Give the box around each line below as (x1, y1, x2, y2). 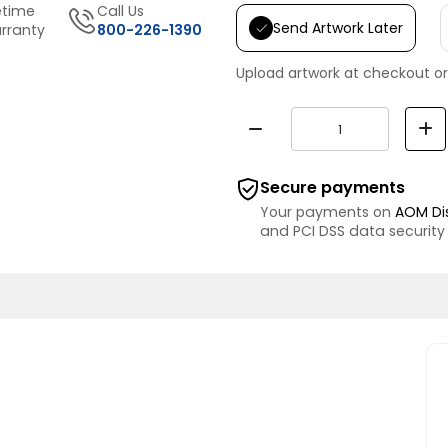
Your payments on (260, 201, 395, 222)
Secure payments (260, 175, 405, 199)
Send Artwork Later (273, 17, 403, 38)
